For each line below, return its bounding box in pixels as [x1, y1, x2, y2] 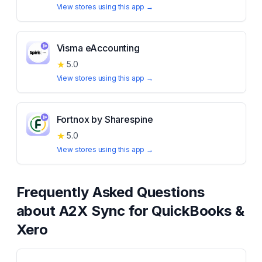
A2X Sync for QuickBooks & [58, 202, 244, 219]
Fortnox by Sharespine [56, 113, 154, 125]
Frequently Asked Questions [16, 184, 205, 201]
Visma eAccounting [56, 42, 140, 54]
